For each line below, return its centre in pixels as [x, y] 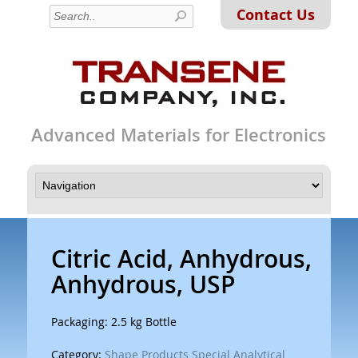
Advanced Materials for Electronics [179, 135]
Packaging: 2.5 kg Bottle [113, 322]
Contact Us [276, 15]
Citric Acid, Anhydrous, [181, 259]
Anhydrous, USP [143, 284]
